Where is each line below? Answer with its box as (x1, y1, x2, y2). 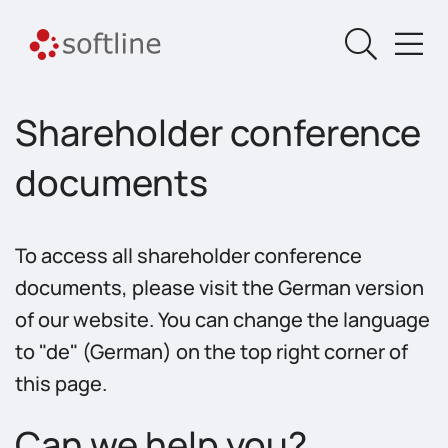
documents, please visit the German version (15, 274, 424, 301)
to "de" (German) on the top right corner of (15, 338, 408, 365)
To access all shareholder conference (15, 242, 362, 269)
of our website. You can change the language (15, 306, 430, 333)
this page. (15, 370, 107, 397)
